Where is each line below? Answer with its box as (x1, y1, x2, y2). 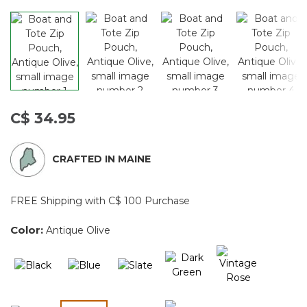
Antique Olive (46, 223, 110, 236)
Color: (10, 223, 46, 236)
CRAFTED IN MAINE (52, 153, 151, 166)
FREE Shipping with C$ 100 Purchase (10, 194, 190, 207)
